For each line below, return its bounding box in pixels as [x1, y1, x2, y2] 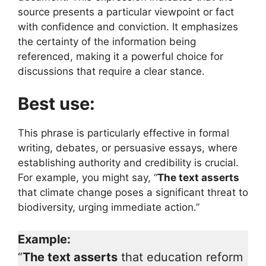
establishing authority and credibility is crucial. [18, 157, 239, 169]
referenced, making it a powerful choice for [18, 50, 223, 62]
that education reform [118, 249, 243, 264]
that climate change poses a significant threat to [18, 186, 248, 199]
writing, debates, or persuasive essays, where [18, 142, 237, 154]
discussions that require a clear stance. [18, 65, 205, 77]
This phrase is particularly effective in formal [18, 127, 229, 140]
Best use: [18, 93, 99, 115]
